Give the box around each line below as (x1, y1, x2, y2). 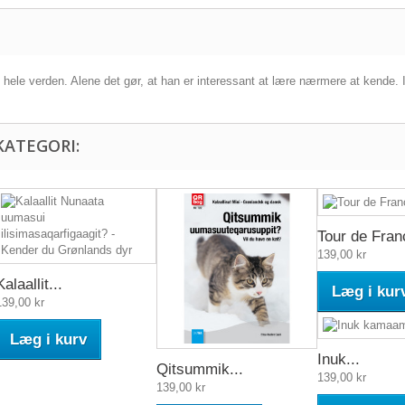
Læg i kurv (10, 331, 87, 348)
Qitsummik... (156, 361, 243, 378)
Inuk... (317, 351, 360, 369)
